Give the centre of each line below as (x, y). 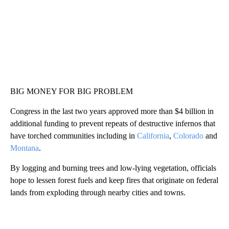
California (153, 136)
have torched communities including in (74, 136)
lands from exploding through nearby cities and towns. (98, 193)
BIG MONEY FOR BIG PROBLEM (72, 91)
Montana (25, 148)
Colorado (188, 136)
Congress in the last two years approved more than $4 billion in (112, 111)
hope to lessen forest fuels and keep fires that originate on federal (114, 180)
